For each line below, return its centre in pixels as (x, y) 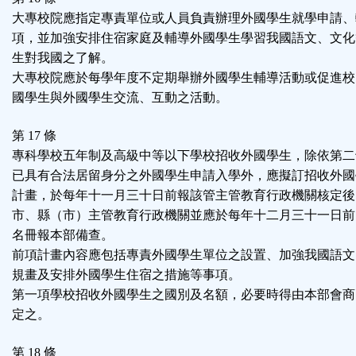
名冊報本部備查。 (63, 235)
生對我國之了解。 (63, 58)
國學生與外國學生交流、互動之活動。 (120, 98)
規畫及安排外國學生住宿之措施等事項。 (126, 275)
